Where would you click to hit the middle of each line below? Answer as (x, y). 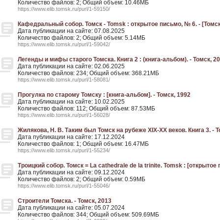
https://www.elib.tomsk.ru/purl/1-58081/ (64, 80)
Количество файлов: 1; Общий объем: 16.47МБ (83, 144)
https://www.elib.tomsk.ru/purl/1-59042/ (64, 44)
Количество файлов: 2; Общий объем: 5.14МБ (82, 38)
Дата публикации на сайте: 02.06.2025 (71, 66)
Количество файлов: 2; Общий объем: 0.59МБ (82, 179)
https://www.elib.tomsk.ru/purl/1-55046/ (64, 186)
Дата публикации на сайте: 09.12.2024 (71, 172)
